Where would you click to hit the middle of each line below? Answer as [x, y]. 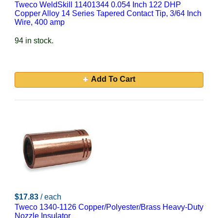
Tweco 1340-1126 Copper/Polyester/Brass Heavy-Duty [109, 207]
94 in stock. [34, 41]
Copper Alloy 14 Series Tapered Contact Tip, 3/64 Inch [108, 13]
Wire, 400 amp [40, 22]
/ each [51, 197]
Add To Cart [113, 79]
